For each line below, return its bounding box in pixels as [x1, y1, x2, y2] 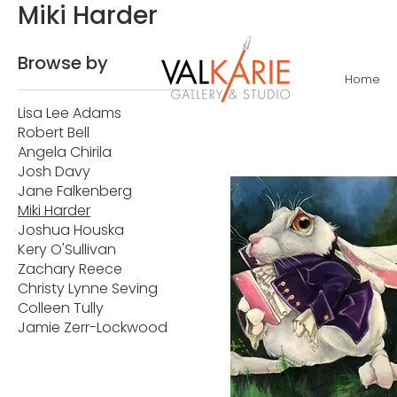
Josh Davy [18, 160, 90, 182]
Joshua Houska [18, 219, 124, 240]
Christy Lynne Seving [18, 277, 158, 299]
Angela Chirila [18, 141, 112, 162]
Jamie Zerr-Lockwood [18, 316, 167, 338]
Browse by [18, 50, 108, 75]
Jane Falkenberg [18, 180, 132, 201]
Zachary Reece [18, 258, 122, 279]
